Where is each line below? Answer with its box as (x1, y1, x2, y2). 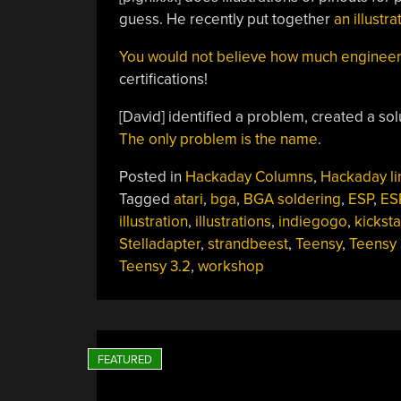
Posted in (118, 167, 185, 186)
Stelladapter (118, 235, 200, 253)
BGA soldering (243, 190, 341, 209)
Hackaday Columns (184, 167, 313, 186)
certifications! (118, 70, 208, 89)
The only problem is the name (118, 130, 318, 149)
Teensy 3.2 (118, 257, 191, 276)
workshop (197, 257, 264, 276)
